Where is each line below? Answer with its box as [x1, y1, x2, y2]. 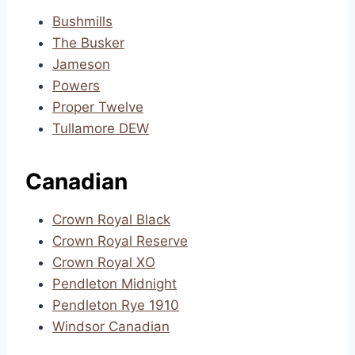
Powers [52, 78, 100, 94]
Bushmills [52, 13, 113, 29]
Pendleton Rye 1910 [52, 297, 179, 313]
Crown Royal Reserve [52, 233, 188, 249]
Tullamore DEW [52, 120, 149, 136]
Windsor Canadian [52, 319, 170, 334]
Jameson [52, 56, 110, 72]
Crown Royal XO [52, 254, 155, 270]
